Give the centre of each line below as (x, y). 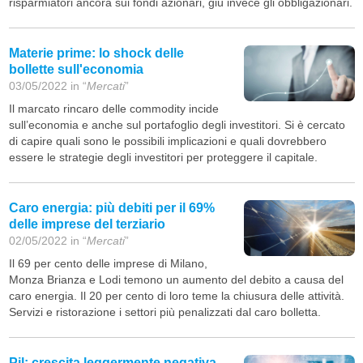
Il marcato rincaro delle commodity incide (113, 109)
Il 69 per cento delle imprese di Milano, (108, 264)
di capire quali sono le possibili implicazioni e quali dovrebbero (167, 141)
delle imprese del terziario (87, 224)
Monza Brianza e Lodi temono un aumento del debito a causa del (176, 280)
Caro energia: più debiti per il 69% (111, 208)
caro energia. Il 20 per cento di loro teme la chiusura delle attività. (176, 296)
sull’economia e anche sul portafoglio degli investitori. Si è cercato (177, 125)
